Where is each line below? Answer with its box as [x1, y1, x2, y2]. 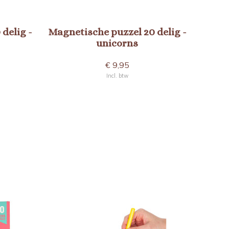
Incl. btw [106, 72, 128, 79]
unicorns [96, 37, 138, 49]
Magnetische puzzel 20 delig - [48, 26, 187, 38]
